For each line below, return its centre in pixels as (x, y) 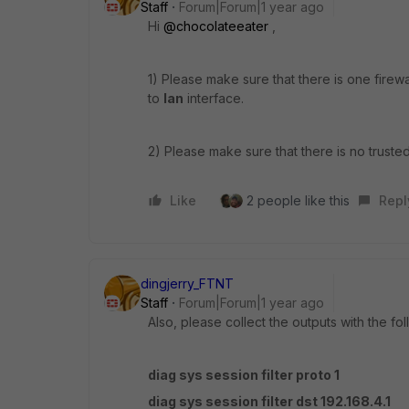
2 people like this (298, 200)
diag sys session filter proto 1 (244, 375)
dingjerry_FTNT (187, 283)
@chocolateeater (216, 26)
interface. (214, 98)
